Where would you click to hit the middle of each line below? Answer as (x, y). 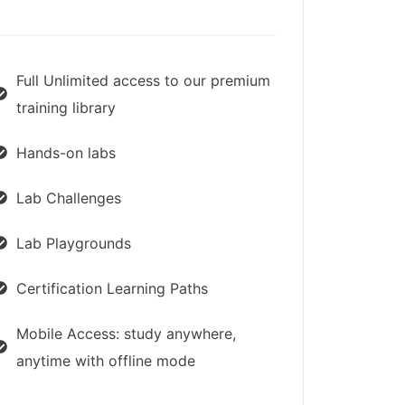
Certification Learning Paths (112, 288)
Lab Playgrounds (73, 243)
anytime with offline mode (105, 360)
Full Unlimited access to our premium (143, 80)
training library (66, 107)
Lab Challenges (68, 198)
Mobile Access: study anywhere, (126, 333)
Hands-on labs (66, 152)
